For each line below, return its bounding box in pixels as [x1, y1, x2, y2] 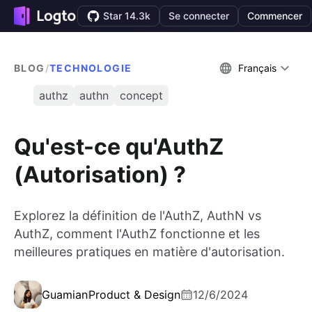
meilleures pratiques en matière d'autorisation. [14, 244, 285, 260]
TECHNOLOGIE [49, 62, 132, 74]
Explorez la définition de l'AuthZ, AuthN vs [14, 208, 261, 224]
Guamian [42, 288, 88, 302]
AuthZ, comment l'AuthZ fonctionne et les [14, 226, 260, 242]
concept [120, 88, 163, 102]
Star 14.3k [103, 10, 151, 22]
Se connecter [169, 10, 230, 22]
